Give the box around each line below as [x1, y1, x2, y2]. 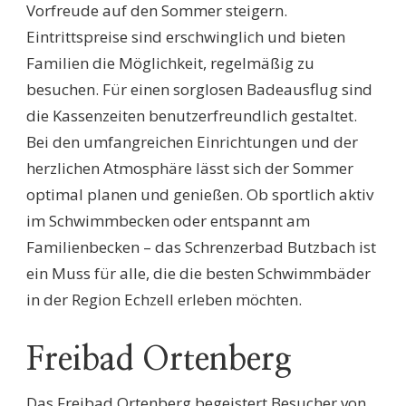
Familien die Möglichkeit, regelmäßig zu [26, 52, 314, 73]
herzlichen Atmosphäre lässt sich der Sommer [26, 157, 353, 179]
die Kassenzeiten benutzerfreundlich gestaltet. [26, 104, 357, 126]
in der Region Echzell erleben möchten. [26, 288, 302, 310]
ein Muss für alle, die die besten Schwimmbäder [26, 262, 371, 284]
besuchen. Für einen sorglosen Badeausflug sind [26, 78, 372, 100]
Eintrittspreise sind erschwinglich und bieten [26, 25, 345, 47]
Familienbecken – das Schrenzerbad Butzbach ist [26, 236, 376, 257]
